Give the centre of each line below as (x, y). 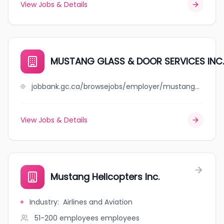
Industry (43, 202)
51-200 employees (66, 218)
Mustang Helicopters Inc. (105, 177)
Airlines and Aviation (98, 202)
